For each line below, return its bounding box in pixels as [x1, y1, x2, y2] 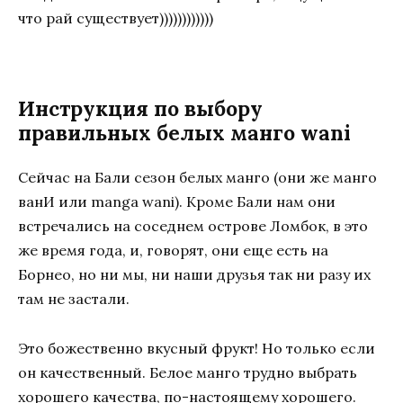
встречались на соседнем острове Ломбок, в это [18, 217, 368, 236]
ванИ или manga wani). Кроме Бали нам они [18, 193, 336, 211]
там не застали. [18, 290, 130, 309]
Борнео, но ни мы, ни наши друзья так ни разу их [18, 265, 371, 284]
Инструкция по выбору [18, 95, 263, 122]
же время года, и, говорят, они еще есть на [18, 241, 328, 260]
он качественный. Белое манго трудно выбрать [18, 363, 357, 381]
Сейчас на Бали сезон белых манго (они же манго [18, 168, 377, 187]
